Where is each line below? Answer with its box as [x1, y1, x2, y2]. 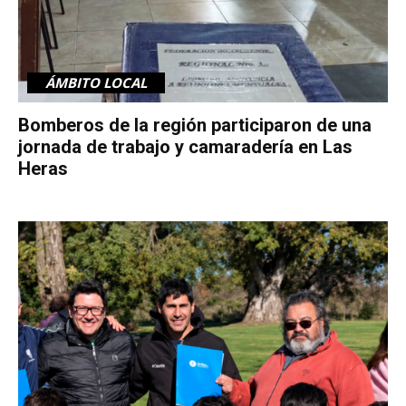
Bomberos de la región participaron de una [18, 113, 372, 136]
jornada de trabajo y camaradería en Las [18, 135, 353, 158]
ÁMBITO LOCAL [45, 72, 147, 92]
